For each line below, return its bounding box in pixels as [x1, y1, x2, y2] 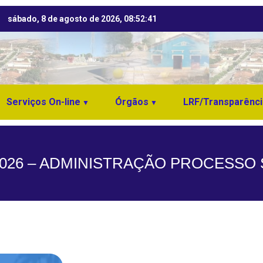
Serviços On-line [6, 96, 80, 108]
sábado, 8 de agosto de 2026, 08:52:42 [8, 14, 157, 23]
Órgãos [115, 96, 149, 108]
